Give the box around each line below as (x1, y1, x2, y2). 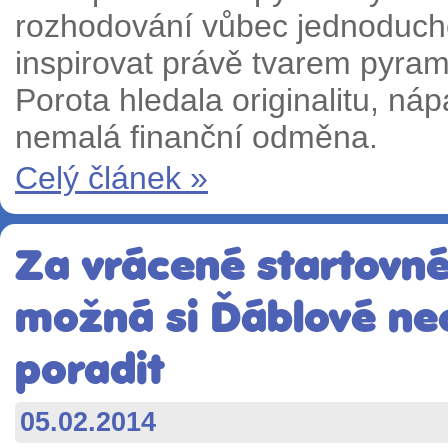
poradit (15, 343, 164, 395)
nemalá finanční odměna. (15, 119, 378, 155)
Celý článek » (15, 160, 208, 196)
